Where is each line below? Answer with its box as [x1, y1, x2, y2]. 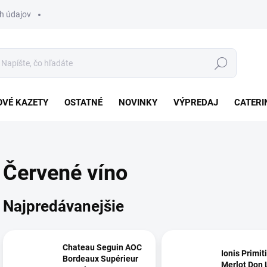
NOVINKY [119, 97, 157, 108]
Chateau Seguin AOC [63, 243, 142, 253]
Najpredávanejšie [3, 197, 124, 215]
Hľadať [208, 58, 234, 69]
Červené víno [3, 160, 128, 185]
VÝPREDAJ [173, 97, 218, 108]
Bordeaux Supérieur [63, 254, 138, 264]
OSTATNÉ [64, 97, 103, 108]
